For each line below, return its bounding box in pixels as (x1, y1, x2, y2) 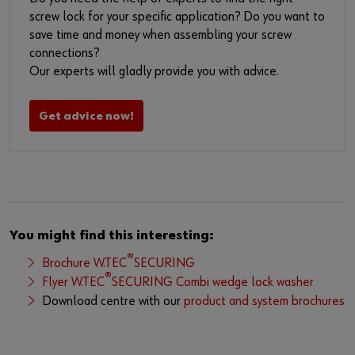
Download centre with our (42, 294, 184, 308)
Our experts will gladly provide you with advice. (29, 64, 279, 78)
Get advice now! (39, 109, 134, 122)
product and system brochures (184, 294, 345, 308)
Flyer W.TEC (42, 275, 105, 289)
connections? (29, 46, 99, 60)
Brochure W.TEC (42, 256, 127, 270)
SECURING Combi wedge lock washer (112, 275, 314, 289)
